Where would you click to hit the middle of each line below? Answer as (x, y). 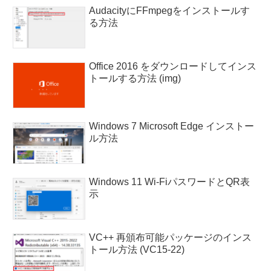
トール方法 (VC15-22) (137, 250)
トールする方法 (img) (135, 78)
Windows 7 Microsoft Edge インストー (172, 126)
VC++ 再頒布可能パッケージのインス (171, 238)
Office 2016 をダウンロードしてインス (173, 66)
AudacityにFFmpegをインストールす (170, 10)
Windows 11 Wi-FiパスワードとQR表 (170, 182)
